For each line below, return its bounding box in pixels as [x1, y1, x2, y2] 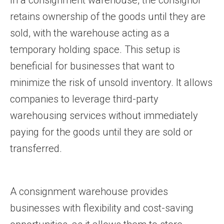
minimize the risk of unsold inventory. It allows [10, 76, 212, 88]
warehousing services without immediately [10, 109, 198, 121]
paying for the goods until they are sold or [10, 126, 192, 138]
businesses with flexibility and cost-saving [10, 202, 193, 214]
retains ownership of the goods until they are [10, 10, 205, 22]
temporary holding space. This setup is [10, 43, 180, 55]
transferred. [10, 142, 62, 154]
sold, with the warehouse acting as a [10, 27, 169, 39]
